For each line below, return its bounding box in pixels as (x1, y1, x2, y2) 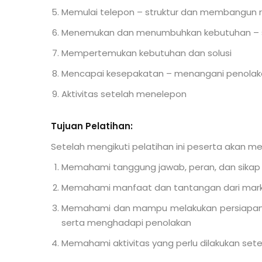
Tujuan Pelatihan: (51, 120, 133, 132)
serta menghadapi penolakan (61, 216, 191, 229)
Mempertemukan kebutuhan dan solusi (61, 47, 232, 59)
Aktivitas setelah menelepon (61, 88, 187, 100)
